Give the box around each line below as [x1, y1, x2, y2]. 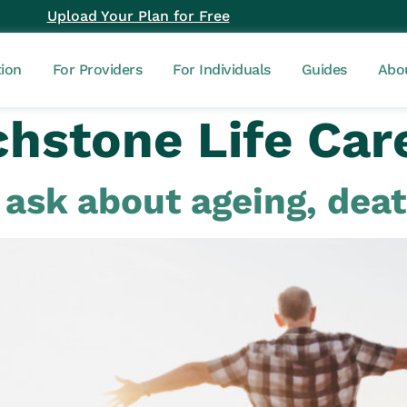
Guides [301, 60, 347, 78]
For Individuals [173, 60, 271, 78]
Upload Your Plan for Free [46, 7, 230, 25]
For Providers [52, 60, 143, 78]
